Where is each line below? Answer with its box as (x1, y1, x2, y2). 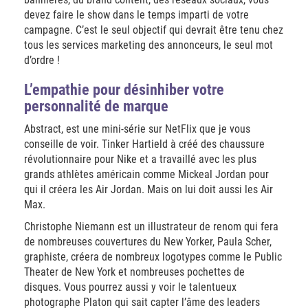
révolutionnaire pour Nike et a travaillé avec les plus (24, 153, 256, 166)
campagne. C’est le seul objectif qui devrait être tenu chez (24, 23, 283, 36)
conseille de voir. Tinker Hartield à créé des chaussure (24, 137, 265, 151)
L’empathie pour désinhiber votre (24, 81, 224, 98)
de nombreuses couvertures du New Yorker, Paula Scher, (24, 235, 272, 248)
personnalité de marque (24, 98, 168, 115)
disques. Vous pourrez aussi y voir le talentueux (24, 280, 236, 294)
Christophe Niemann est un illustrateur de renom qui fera (24, 220, 278, 233)
